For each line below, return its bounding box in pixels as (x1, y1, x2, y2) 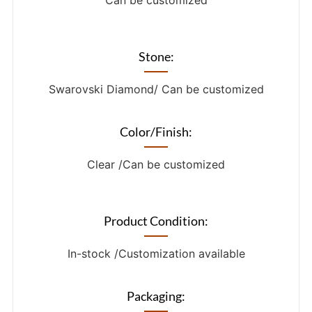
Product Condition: (104, 213, 208, 229)
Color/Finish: (120, 124, 192, 140)
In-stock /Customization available (67, 247, 245, 261)
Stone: (138, 49, 174, 65)
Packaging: (127, 288, 185, 304)
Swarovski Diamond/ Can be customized (48, 82, 264, 97)
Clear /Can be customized (87, 157, 225, 172)
